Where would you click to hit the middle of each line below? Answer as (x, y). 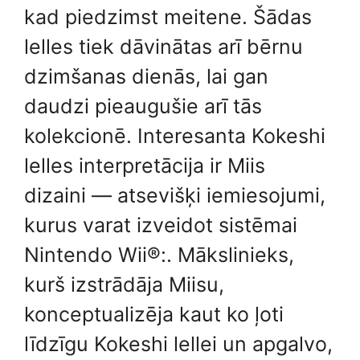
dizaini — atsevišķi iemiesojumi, (175, 195)
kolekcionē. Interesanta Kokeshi (175, 135)
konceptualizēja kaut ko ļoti (154, 314)
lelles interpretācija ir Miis (145, 165)
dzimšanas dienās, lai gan (146, 76)
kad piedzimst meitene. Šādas (168, 16)
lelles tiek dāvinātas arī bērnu (164, 46)
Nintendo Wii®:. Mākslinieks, (159, 254)
